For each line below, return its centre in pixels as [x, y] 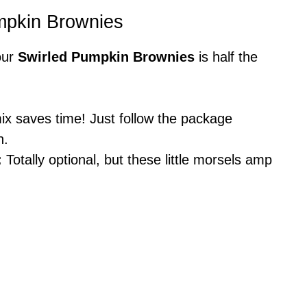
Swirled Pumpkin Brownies [106, 57]
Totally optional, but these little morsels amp [137, 160]
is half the [226, 57]
